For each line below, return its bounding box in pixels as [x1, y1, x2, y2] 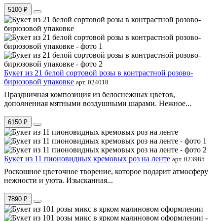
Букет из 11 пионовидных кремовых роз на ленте [4, 154, 170, 163]
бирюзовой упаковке [4, 77, 74, 86]
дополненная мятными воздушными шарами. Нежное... [4, 99, 191, 108]
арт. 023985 [172, 155, 205, 163]
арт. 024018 [76, 78, 109, 86]
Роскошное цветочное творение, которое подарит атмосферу [4, 167, 208, 176]
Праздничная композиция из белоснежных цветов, [4, 90, 175, 99]
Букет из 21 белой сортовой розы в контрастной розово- [4, 68, 193, 77]
